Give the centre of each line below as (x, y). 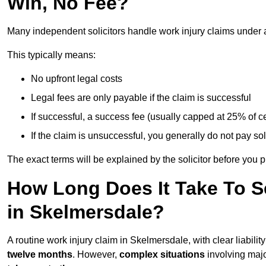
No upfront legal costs (77, 79)
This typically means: (51, 55)
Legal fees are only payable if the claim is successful (141, 98)
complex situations (162, 255)
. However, (96, 255)
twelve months (40, 255)
